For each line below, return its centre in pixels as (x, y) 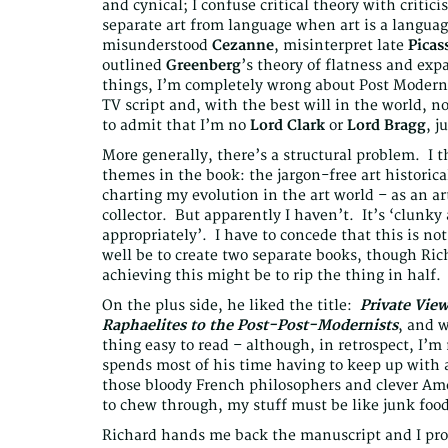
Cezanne (243, 46)
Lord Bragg (386, 126)
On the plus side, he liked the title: (231, 306)
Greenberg (203, 66)
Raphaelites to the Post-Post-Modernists (250, 326)
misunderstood (157, 46)
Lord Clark (287, 126)
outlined (134, 66)
